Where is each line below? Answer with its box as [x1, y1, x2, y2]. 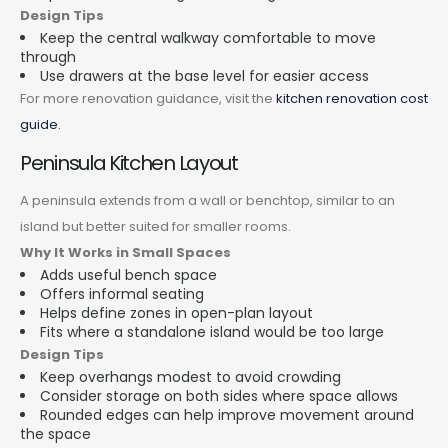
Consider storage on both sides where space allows [40, 385, 398, 406]
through [20, 46, 76, 67]
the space [20, 423, 91, 444]
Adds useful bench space [40, 264, 217, 285]
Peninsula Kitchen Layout [20, 148, 238, 177]
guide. [20, 114, 61, 134]
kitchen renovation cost [276, 88, 428, 108]
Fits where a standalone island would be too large [40, 321, 384, 342]
